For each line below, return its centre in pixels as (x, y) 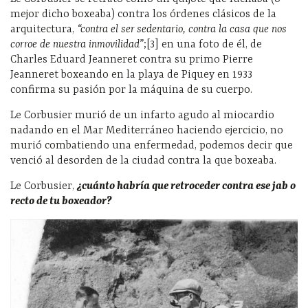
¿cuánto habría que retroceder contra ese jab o (186, 186)
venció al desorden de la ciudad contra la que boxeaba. (143, 161)
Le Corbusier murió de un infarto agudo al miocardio (142, 115)
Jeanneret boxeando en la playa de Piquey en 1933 (131, 75)
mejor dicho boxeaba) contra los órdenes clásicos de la (143, 14)
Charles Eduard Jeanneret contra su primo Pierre (132, 59)
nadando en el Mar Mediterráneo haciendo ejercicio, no (147, 130)
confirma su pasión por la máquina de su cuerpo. (131, 90)
